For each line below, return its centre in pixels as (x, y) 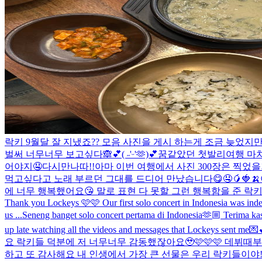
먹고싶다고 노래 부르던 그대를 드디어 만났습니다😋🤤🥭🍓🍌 (132, 178)
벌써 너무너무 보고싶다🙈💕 (63, 154)
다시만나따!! (68, 166)
